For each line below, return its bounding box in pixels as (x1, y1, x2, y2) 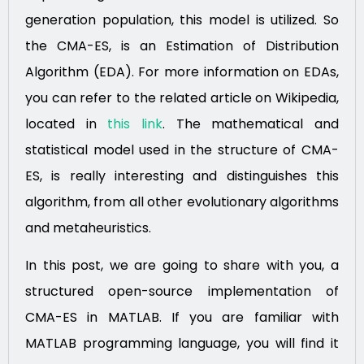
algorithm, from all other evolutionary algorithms (25, 192, 339, 211)
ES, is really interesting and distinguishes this (25, 166, 339, 185)
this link (107, 114, 163, 133)
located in (25, 114, 108, 133)
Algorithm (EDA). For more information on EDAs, (25, 62, 339, 81)
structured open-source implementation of (25, 282, 339, 301)
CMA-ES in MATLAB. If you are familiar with (25, 308, 339, 327)
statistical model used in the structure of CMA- (25, 140, 339, 159)
